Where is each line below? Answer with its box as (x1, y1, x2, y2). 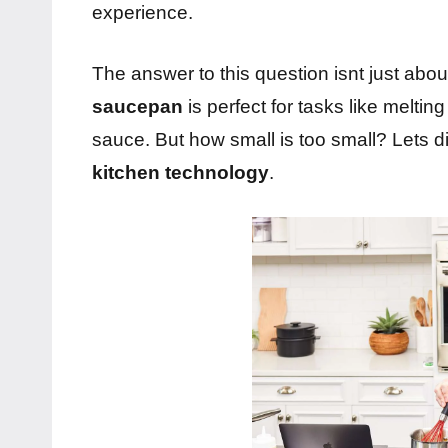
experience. (92, 2, 193, 24)
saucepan (92, 96, 183, 118)
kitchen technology (92, 162, 269, 184)
